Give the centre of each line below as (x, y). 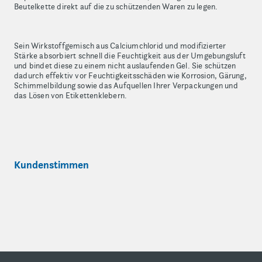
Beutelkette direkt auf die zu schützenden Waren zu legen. (116, 6)
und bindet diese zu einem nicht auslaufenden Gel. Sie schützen (125, 65)
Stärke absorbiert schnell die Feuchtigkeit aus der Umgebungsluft (130, 56)
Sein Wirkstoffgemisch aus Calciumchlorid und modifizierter (120, 46)
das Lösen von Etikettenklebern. (71, 95)
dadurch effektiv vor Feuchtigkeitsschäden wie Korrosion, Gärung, (130, 75)
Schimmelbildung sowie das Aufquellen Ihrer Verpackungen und (126, 85)
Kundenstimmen (51, 165)
